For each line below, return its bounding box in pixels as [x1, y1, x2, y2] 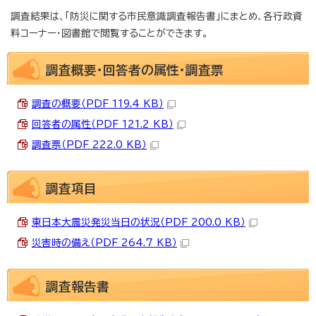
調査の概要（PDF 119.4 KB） [32, 98, 164, 109]
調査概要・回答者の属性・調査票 [46, 63, 224, 76]
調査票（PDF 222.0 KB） [32, 139, 147, 150]
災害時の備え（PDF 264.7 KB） [32, 237, 177, 248]
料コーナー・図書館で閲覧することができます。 [11, 28, 208, 38]
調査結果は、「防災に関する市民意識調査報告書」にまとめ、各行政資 [11, 11, 303, 21]
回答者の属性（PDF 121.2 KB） [32, 119, 174, 129]
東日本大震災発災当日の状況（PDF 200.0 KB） [32, 217, 245, 227]
